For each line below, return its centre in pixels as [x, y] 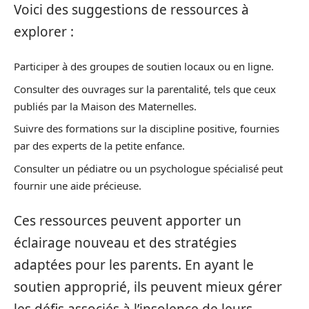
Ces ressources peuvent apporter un [128, 221]
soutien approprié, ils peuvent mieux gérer [148, 287]
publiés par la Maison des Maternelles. [105, 106]
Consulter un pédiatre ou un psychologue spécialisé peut [148, 168]
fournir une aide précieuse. [78, 185]
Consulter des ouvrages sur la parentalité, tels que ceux [145, 89]
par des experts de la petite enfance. [99, 146]
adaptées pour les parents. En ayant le [134, 265]
